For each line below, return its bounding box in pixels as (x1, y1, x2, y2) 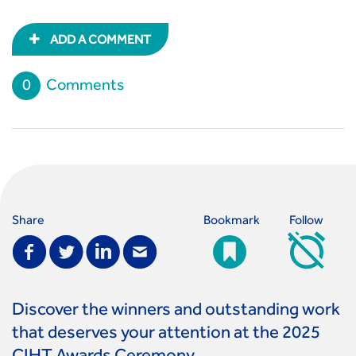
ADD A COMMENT (48, 35, 151, 48)
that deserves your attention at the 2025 (12, 326, 320, 344)
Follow (289, 215, 324, 229)
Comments (46, 79, 124, 96)
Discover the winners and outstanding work (12, 303, 340, 321)
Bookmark (203, 215, 260, 229)
